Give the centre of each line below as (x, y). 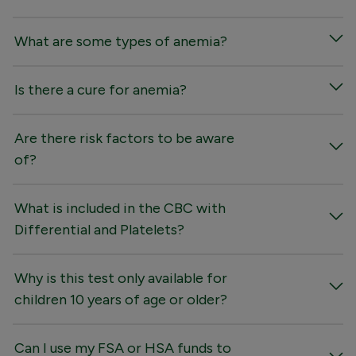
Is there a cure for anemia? (101, 89)
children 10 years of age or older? (121, 299)
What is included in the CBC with (120, 208)
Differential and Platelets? (99, 229)
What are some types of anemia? (121, 41)
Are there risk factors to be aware (124, 138)
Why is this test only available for (121, 278)
